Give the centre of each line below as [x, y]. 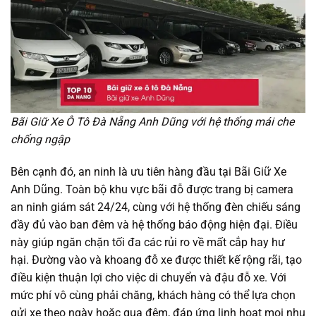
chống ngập [40, 139]
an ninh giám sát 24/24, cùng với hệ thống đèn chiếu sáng [156, 207]
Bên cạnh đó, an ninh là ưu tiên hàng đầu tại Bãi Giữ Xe [148, 171]
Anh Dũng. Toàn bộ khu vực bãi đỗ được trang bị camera [152, 189]
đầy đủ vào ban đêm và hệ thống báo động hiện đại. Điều [154, 224]
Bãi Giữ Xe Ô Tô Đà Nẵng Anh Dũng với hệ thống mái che [152, 121]
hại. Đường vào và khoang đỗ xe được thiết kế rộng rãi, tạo [156, 260]
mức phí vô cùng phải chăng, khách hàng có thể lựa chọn [153, 295]
